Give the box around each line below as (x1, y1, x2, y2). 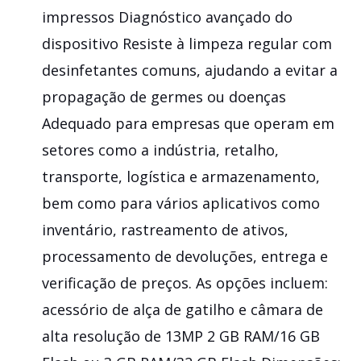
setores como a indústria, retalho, (42, 139, 279, 160)
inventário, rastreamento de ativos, (42, 219, 288, 239)
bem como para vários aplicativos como (42, 193, 320, 213)
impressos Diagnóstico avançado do (42, 6, 293, 27)
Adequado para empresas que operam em (42, 113, 334, 133)
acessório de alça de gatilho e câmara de (42, 299, 323, 319)
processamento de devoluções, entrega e (42, 246, 328, 266)
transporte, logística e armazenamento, (42, 166, 320, 186)
